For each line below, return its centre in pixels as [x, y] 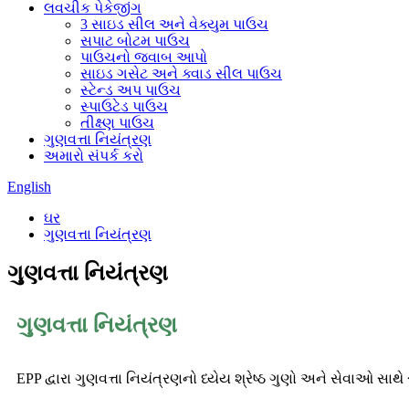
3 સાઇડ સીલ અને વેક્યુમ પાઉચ [174, 24]
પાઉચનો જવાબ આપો [144, 57]
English [29, 187]
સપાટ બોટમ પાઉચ [135, 41]
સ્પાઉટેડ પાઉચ [124, 106]
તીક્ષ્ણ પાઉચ [117, 123]
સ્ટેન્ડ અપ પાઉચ [131, 90]
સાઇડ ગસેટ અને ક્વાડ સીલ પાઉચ [181, 73]
